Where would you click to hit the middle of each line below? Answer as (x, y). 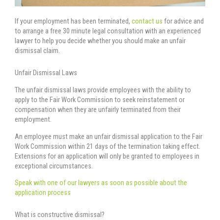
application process (43, 193)
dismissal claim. (37, 51)
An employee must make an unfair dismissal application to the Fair (109, 136)
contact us (147, 21)
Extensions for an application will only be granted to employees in (107, 156)
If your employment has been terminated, (73, 21)
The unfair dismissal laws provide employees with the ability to (103, 90)
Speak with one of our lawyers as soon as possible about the (101, 183)
